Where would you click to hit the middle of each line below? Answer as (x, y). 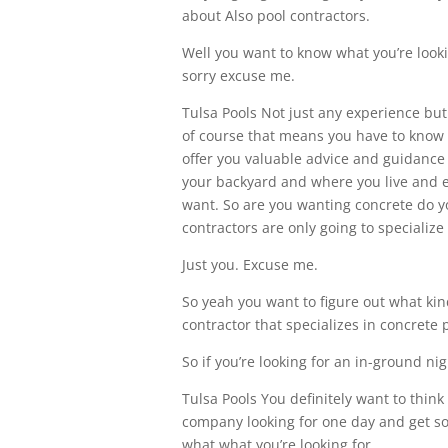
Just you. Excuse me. (250, 264)
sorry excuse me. (238, 75)
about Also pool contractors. (276, 15)
